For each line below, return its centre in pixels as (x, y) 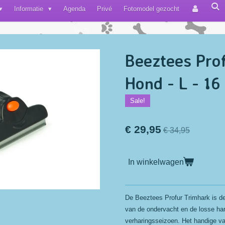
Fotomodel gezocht (151, 9)
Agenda (74, 9)
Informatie (30, 9)
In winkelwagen (156, 161)
